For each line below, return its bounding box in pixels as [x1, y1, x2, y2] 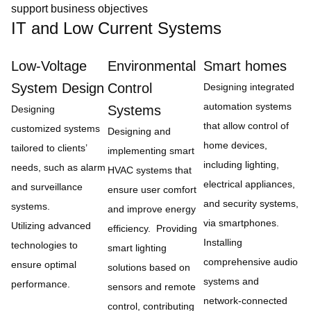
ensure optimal [11, 259, 76, 270]
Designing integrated [203, 81, 295, 92]
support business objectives [11, 3, 148, 15]
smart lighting [107, 242, 167, 253]
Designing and [107, 126, 171, 137]
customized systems [11, 123, 100, 134]
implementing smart [107, 145, 194, 156]
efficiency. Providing [107, 223, 197, 234]
